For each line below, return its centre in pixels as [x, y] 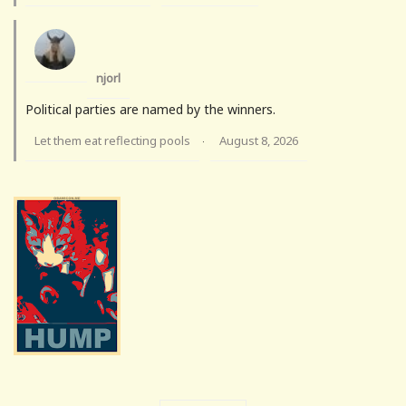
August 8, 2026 [259, 141]
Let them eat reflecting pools [112, 141]
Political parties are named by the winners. [150, 110]
